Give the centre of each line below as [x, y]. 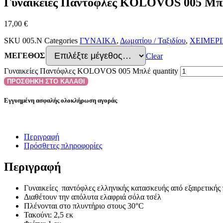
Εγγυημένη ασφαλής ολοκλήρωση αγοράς [60, 100]
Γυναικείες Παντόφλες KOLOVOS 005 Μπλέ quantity [91, 71]
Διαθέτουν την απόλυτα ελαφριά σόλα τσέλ [93, 197]
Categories [61, 40]
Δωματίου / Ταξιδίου [153, 40]
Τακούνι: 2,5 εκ [49, 215]
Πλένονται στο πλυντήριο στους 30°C [84, 206]
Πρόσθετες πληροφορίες [63, 146]
